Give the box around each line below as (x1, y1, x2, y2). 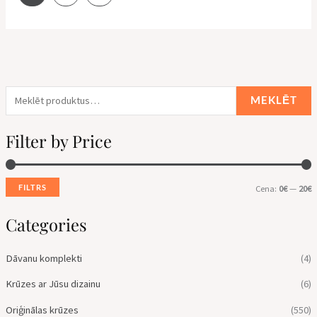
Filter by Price (5, 129, 112, 153)
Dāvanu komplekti (5, 251, 82, 265)
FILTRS (18, 183, 47, 192)
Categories (5, 213, 87, 236)
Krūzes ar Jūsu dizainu (5, 277, 100, 291)
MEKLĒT (250, 94, 298, 107)
